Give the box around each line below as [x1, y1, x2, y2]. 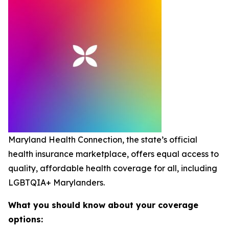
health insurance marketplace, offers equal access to [8, 149, 219, 159]
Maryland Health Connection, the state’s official [8, 134, 197, 145]
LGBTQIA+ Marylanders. [8, 177, 105, 188]
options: [8, 214, 43, 224]
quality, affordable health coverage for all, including [8, 163, 217, 173]
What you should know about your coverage [8, 200, 198, 210]
